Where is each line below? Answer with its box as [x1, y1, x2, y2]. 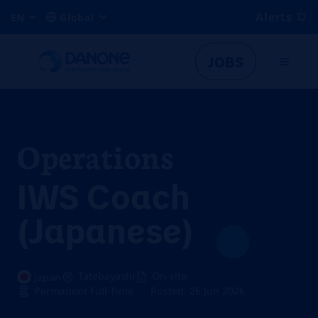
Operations [17, 134, 173, 177]
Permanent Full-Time [34, 284, 133, 297]
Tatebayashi [78, 269, 135, 283]
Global [60, 11, 94, 24]
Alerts [256, 9, 292, 25]
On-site [152, 269, 187, 283]
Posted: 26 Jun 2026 [150, 284, 245, 297]
